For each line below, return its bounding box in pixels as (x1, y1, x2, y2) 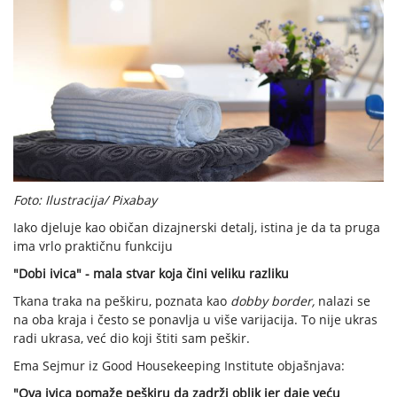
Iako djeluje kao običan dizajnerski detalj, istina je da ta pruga (13, 219, 380, 237)
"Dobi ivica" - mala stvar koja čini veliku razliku (13, 265, 289, 283)
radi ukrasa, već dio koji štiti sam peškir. (13, 330, 250, 347)
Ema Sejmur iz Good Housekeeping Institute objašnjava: (13, 357, 345, 375)
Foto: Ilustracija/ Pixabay (13, 191, 157, 209)
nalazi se (315, 292, 370, 310)
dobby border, (230, 292, 315, 310)
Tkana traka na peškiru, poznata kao (13, 292, 230, 310)
